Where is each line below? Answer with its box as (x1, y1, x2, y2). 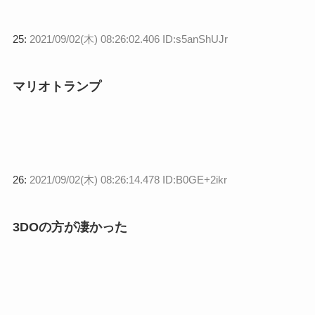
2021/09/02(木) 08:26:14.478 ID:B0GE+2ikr (29, 173, 227, 186)
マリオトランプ (12, 79, 101, 94)
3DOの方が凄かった (12, 219, 127, 234)
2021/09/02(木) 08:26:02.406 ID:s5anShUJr (29, 33, 228, 46)
